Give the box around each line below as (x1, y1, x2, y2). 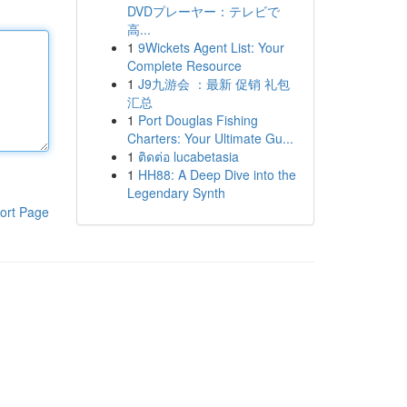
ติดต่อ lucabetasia (137, 147, 239, 165)
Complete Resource (126, 56, 242, 74)
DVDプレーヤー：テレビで (126, 2, 280, 20)
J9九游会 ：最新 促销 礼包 (137, 74, 290, 93)
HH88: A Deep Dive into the (137, 165, 296, 184)
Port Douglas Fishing (137, 111, 258, 129)
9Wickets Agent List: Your (137, 38, 284, 56)
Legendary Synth (126, 184, 225, 202)
